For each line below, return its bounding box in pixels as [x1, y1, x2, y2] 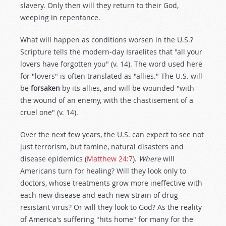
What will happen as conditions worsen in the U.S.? [20, 35, 193, 44]
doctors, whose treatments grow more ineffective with [20, 178, 202, 188]
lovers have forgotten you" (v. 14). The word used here [20, 59, 202, 69]
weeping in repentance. [20, 13, 100, 22]
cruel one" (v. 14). [20, 107, 78, 117]
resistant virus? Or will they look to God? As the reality [20, 202, 202, 212]
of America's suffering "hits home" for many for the [20, 214, 193, 224]
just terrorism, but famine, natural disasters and [20, 142, 184, 151]
